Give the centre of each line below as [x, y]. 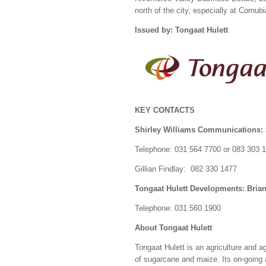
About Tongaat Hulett [173, 228]
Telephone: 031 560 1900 [178, 208]
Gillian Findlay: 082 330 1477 [186, 169]
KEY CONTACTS [165, 110]
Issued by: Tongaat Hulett [183, 30]
